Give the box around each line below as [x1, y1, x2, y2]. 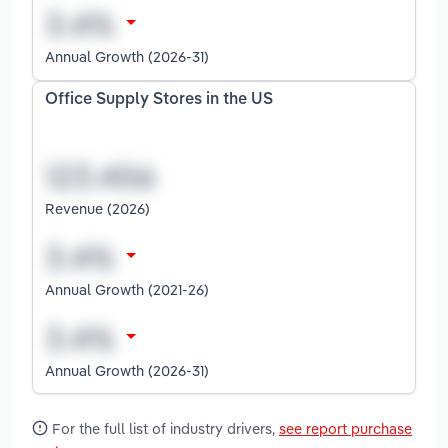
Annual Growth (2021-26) [45, 279, 209, 299]
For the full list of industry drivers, [48, 418, 279, 438]
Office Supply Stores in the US [45, 92, 273, 109]
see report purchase [279, 418, 412, 438]
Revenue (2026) [45, 198, 150, 218]
